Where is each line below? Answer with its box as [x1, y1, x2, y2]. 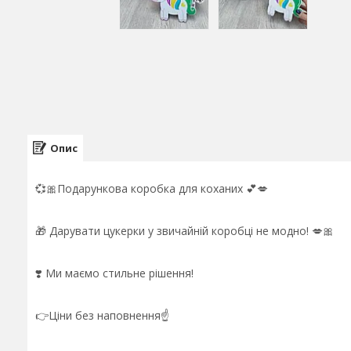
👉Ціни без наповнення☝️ [35, 308, 169, 323]
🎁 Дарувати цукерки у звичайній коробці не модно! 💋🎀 [35, 223, 334, 238]
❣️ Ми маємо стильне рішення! [35, 266, 194, 280]
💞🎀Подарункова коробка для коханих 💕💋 [35, 181, 268, 196]
